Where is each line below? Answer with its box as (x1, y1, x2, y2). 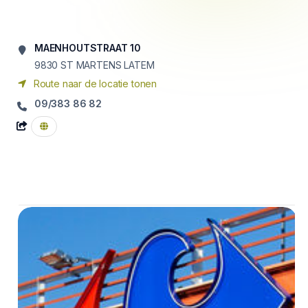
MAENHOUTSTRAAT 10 (34, 42, 142, 54)
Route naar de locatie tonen (31, 78, 157, 89)
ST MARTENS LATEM (60, 59, 155, 71)
